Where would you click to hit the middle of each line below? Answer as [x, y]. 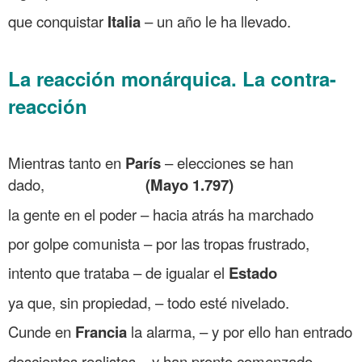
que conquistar [58, 21]
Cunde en [42, 331]
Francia [101, 331]
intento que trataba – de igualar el [118, 272]
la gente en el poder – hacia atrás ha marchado [161, 214]
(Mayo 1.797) [189, 184]
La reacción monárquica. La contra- [172, 78]
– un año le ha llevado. [216, 21]
